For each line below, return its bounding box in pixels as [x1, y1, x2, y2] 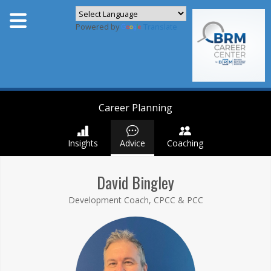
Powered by [76, 21, 121, 32]
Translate [143, 21, 177, 32]
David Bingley [97, 171, 174, 194]
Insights [68, 137, 98, 149]
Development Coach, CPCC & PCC [68, 194, 203, 206]
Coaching [167, 137, 203, 149]
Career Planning [99, 101, 172, 114]
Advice [120, 137, 145, 149]
